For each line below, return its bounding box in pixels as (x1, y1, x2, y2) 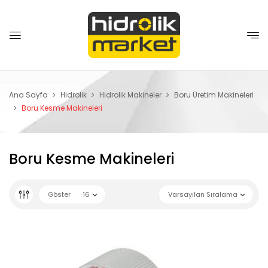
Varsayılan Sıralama (168, 190, 237, 199)
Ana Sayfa (9, 90, 48, 100)
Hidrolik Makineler (99, 90, 162, 100)
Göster (48, 190, 71, 199)
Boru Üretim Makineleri (174, 90, 254, 100)
